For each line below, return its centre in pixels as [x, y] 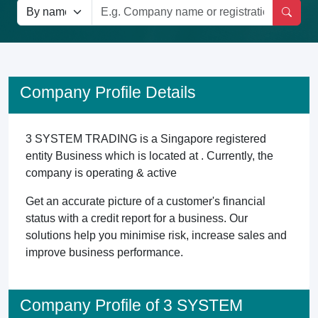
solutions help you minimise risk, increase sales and [156, 235]
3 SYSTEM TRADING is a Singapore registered [146, 139]
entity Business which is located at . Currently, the [149, 156]
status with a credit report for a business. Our [137, 218]
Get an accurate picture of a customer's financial [146, 201]
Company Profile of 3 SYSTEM [131, 305]
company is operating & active [101, 173]
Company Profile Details [108, 92]
